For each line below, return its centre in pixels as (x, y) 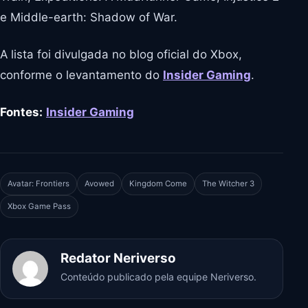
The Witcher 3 (228, 183)
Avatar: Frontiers (38, 183)
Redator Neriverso (118, 258)
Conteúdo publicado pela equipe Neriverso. (158, 276)
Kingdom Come (158, 183)
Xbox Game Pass (39, 206)
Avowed (99, 183)
